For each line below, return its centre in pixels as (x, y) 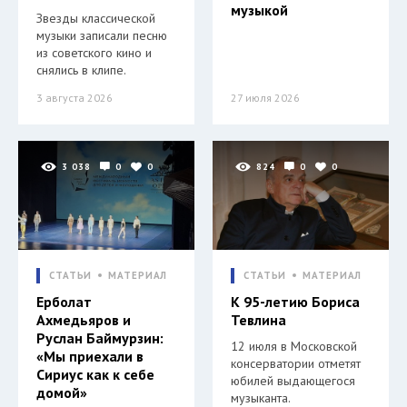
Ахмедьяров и (84, 319)
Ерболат (64, 301)
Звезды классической (96, 18)
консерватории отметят (296, 363)
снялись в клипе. (81, 69)
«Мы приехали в (90, 356)
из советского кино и (94, 52)
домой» (62, 392)
